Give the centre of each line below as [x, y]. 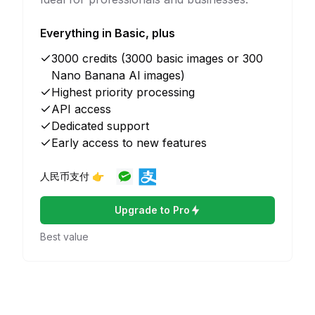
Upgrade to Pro [152, 210]
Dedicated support [100, 126]
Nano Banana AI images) [118, 75]
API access [81, 109]
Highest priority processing [123, 92]
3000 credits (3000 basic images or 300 [157, 58]
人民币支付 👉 [72, 176]
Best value [64, 237]
